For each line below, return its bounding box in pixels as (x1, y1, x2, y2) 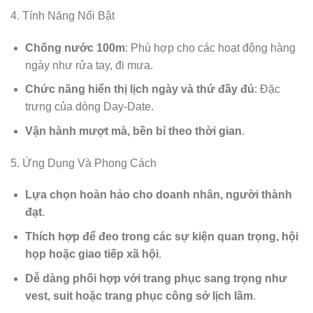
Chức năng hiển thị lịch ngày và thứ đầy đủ (24, 83, 254, 96)
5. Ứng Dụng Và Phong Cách (10, 156, 156, 169)
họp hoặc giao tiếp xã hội (24, 248, 159, 261)
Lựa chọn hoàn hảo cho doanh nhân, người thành (24, 189, 292, 201)
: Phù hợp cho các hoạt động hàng (124, 41, 296, 54)
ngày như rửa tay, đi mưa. (24, 59, 153, 71)
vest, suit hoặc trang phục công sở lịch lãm (24, 289, 253, 302)
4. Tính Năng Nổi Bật (10, 9, 115, 22)
